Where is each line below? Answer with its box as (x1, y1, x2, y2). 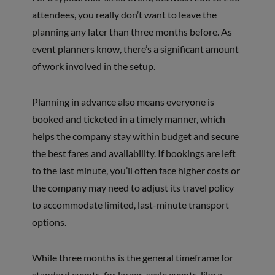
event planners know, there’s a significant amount (31, 43, 239, 55)
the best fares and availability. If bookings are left (31, 147, 236, 160)
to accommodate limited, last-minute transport (31, 199, 229, 211)
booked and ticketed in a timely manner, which (31, 113, 225, 125)
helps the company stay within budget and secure (31, 130, 239, 142)
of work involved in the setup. (31, 60, 155, 72)
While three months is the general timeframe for (31, 252, 233, 264)
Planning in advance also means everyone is (31, 96, 214, 108)
